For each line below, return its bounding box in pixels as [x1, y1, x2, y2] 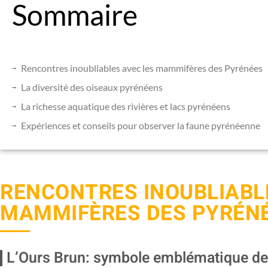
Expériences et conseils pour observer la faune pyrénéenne [21, 119, 260, 131]
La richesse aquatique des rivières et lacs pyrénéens [21, 100, 230, 112]
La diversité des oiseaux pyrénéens [21, 81, 163, 93]
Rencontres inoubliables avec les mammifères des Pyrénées [21, 62, 263, 74]
